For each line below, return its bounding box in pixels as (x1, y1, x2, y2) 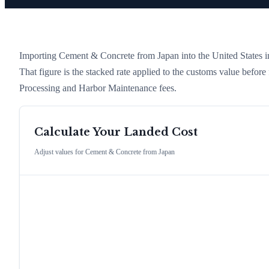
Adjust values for (34, 148, 85, 157)
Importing (19, 50, 59, 61)
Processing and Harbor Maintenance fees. (19, 82, 177, 93)
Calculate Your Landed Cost (34, 125, 198, 139)
